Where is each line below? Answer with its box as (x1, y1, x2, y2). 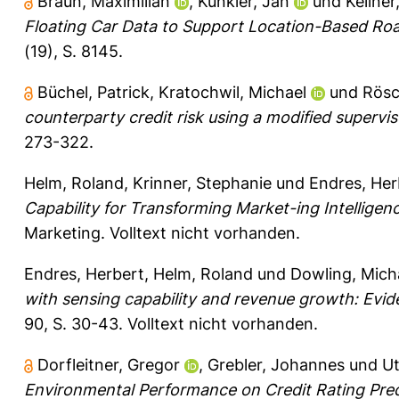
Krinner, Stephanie (133, 173, 272, 192)
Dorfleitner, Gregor (37, 354, 180, 374)
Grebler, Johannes (208, 354, 345, 374)
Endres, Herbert (24, 264, 144, 283)
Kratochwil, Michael (159, 82, 306, 102)
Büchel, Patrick (37, 82, 150, 102)
